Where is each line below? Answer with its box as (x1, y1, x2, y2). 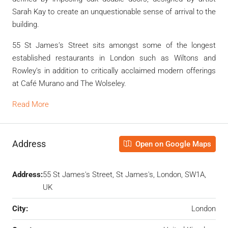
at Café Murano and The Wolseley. (12, 78, 128, 88)
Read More (12, 99, 49, 109)
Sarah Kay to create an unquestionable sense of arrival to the (12, 7, 216, 16)
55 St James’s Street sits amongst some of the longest (12, 40, 216, 50)
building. (12, 19, 39, 29)
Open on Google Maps (133, 139, 211, 149)
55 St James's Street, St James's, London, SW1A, (43, 169, 206, 179)
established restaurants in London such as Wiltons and (12, 53, 216, 63)
